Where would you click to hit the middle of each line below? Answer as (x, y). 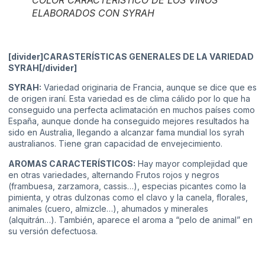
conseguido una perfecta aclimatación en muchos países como (132, 110)
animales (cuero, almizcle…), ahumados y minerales (108, 208)
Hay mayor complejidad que (192, 163)
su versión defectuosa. (53, 231)
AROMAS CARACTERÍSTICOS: (72, 163)
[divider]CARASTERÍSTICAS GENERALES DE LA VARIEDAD (131, 57)
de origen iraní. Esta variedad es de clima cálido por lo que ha (129, 99)
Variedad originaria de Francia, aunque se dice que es (149, 88)
